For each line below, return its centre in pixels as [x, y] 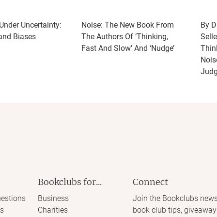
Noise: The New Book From [128, 25]
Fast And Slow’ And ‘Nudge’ [128, 48]
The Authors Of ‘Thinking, [125, 37]
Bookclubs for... [70, 182]
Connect [150, 182]
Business [53, 198]
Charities [53, 210]
